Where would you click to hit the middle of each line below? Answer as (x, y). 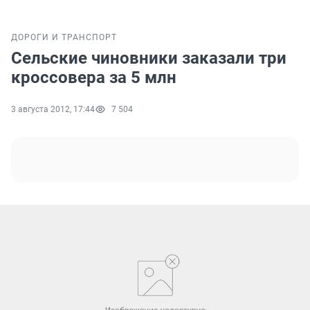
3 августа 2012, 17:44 (53, 110)
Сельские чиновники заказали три (149, 58)
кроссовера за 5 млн (94, 78)
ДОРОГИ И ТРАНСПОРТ (64, 38)
